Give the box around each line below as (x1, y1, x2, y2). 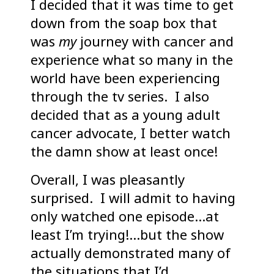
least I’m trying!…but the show (31, 225, 224, 244)
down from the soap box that (31, 13, 217, 32)
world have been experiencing (31, 68, 220, 87)
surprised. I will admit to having (31, 188, 235, 207)
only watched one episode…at (31, 207, 219, 226)
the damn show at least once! (31, 142, 218, 161)
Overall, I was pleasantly (31, 170, 185, 189)
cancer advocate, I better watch (31, 124, 231, 143)
